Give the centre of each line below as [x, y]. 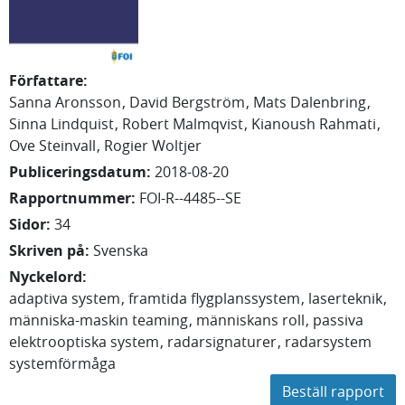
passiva [338, 320]
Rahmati [348, 124]
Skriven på [47, 250]
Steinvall [67, 146]
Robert [146, 124]
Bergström [208, 102]
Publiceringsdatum [78, 172]
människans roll [250, 320]
